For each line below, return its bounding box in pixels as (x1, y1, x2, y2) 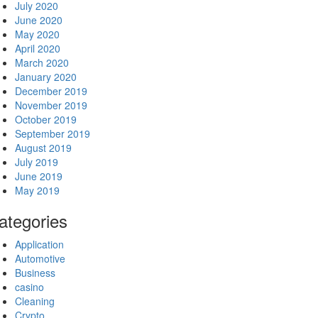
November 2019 (15, 98, 87, 112)
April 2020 (15, 41, 60, 55)
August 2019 (15, 141, 72, 155)
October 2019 (15, 112, 77, 126)
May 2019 (15, 183, 60, 197)
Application (15, 237, 64, 251)
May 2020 (15, 27, 60, 41)
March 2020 (15, 55, 69, 70)
